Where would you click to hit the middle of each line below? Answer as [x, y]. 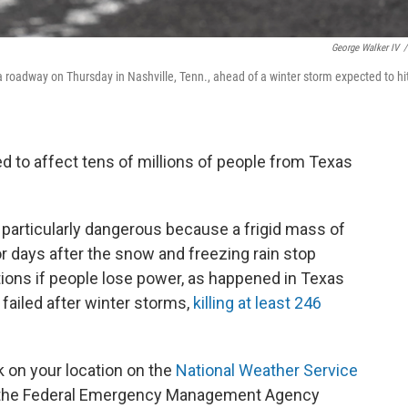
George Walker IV [365, 47]
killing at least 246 [257, 302]
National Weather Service [267, 370]
